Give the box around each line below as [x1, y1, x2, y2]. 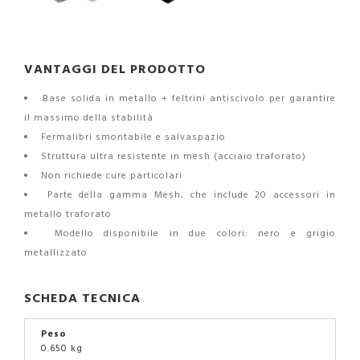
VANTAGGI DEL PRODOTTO [24, 58, 206, 80]
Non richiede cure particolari [38, 167, 182, 183]
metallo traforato [24, 206, 112, 222]
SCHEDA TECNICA [24, 287, 141, 309]
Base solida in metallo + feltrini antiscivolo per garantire [39, 90, 336, 106]
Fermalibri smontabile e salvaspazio [38, 129, 226, 145]
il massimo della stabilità [24, 109, 153, 125]
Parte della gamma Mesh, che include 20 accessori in [40, 186, 337, 202]
